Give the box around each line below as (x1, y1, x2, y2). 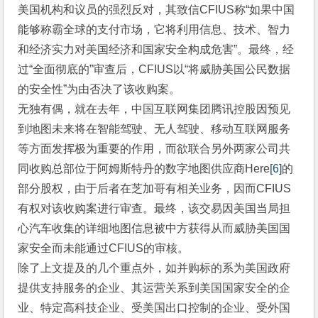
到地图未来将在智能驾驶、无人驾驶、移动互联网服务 (18, 123, 291, 136)
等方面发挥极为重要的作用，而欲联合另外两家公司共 (18, 143, 291, 155)
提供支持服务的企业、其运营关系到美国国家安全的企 (18, 282, 291, 295)
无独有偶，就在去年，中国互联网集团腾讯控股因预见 (18, 103, 291, 116)
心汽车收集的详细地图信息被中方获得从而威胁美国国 (18, 222, 291, 235)
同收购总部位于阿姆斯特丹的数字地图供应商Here (18, 163, 270, 175)
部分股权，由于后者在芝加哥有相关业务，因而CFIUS (18, 182, 292, 195)
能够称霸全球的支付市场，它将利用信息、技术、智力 (18, 23, 291, 36)
